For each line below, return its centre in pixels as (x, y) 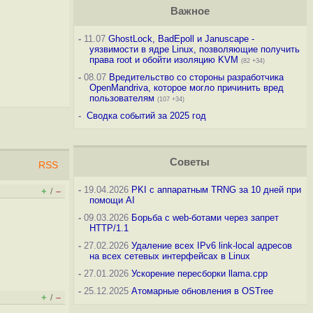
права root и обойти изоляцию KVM (163, 60)
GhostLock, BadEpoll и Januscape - (181, 39)
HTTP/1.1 (109, 228)
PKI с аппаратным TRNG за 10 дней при (216, 190)
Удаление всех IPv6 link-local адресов (211, 246)
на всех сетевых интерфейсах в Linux (169, 256)
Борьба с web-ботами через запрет (205, 218)
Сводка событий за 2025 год (146, 116)
